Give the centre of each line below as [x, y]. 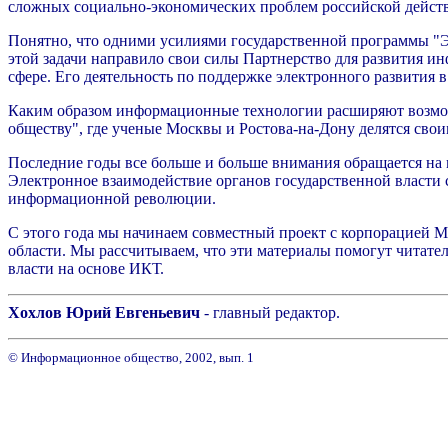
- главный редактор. [272, 312]
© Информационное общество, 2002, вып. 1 [131, 357]
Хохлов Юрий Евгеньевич [106, 312]
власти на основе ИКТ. [86, 268]
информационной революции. [112, 198]
